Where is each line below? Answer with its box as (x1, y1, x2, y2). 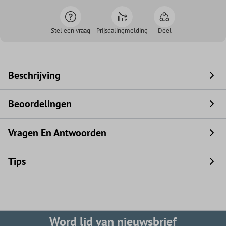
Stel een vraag (51, 26, 90, 35)
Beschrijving (8, 68, 61, 82)
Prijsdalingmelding (96, 26, 148, 35)
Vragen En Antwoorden (8, 126, 106, 139)
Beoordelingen (8, 97, 72, 110)
